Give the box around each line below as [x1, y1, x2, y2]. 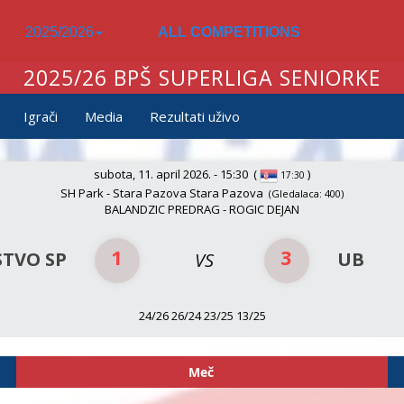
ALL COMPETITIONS [158, 24, 300, 40]
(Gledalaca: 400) [266, 186, 344, 200]
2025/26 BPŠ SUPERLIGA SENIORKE [23, 63, 381, 92]
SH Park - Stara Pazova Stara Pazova [60, 184, 263, 201]
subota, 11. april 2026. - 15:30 [94, 166, 248, 182]
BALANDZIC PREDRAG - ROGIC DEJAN [105, 200, 299, 217]
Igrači [23, 107, 58, 125]
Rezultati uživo [150, 107, 240, 125]
